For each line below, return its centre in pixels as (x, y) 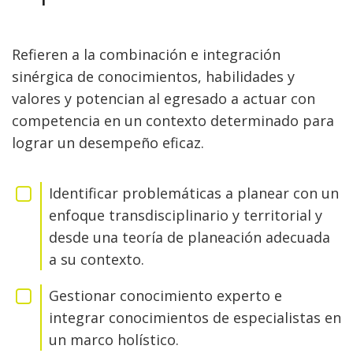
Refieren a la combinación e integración (146, 54)
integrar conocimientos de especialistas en (195, 318)
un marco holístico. (114, 340)
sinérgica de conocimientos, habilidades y (153, 76)
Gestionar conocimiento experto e (165, 295)
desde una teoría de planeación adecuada (190, 237)
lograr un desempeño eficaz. (108, 143)
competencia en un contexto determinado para (173, 121)
